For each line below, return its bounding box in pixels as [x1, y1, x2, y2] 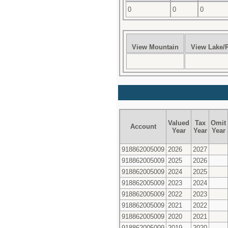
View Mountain [132, 43, 179, 51]
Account [130, 122, 156, 130]
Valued [168, 119, 189, 127]
